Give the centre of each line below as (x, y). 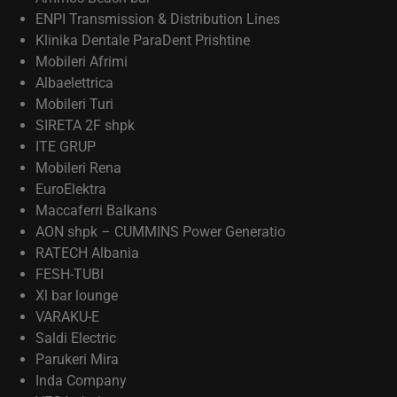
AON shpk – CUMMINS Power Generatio (160, 232)
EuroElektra (71, 189)
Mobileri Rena (78, 168)
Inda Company (81, 381)
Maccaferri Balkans (96, 210)
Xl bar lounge (77, 296)
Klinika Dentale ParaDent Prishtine (143, 40)
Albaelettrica (74, 83)
